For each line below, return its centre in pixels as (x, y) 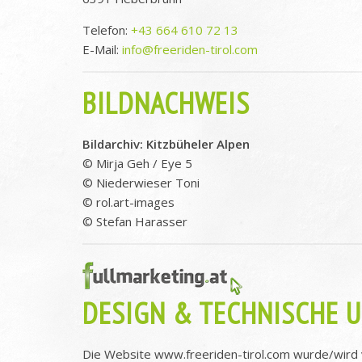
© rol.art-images (128, 202)
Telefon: (107, 29)
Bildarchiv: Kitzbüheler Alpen (166, 143)
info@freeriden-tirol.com (190, 49)
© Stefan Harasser (135, 221)
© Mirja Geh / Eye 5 (137, 163)
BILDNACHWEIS (166, 103)
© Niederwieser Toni (141, 182)
